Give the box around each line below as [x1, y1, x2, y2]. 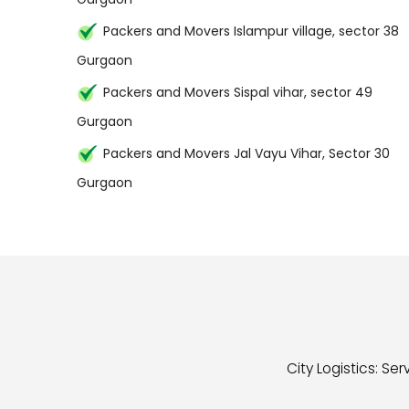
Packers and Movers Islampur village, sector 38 [103, 22, 399, 40]
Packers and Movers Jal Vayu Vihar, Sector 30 [103, 144, 390, 163]
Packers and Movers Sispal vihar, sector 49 [103, 83, 372, 101]
